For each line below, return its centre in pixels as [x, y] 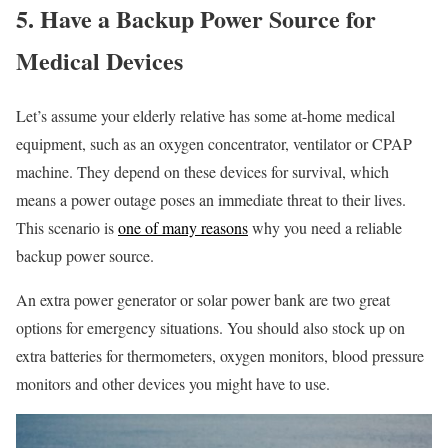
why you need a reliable [325, 227]
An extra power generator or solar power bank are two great [203, 299]
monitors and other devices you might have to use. [173, 383]
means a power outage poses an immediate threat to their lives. [211, 199]
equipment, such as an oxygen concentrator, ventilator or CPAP [214, 143]
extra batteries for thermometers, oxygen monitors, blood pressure [220, 355]
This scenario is [67, 227]
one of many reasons [183, 227]
